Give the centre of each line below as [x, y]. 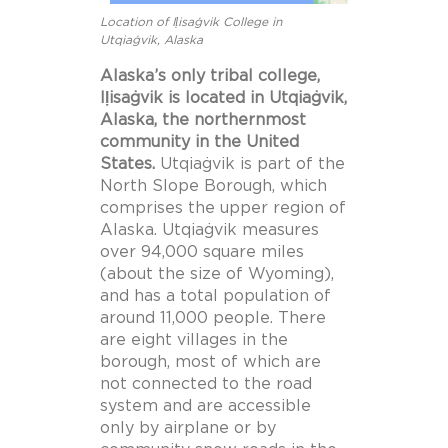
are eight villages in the [194, 339]
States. [127, 163]
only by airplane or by [188, 427]
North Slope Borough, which [213, 185]
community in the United [199, 141]
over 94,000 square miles [202, 251]
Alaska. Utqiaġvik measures [209, 229]
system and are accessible [205, 405]
